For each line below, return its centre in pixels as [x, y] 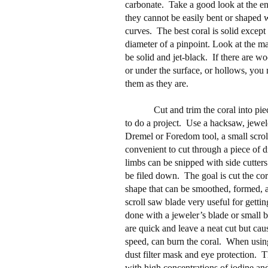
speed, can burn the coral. [173, 241]
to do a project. [153, 123]
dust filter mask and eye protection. [191, 254]
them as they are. [156, 83]
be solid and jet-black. [166, 57]
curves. [138, 31]
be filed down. [152, 175]
